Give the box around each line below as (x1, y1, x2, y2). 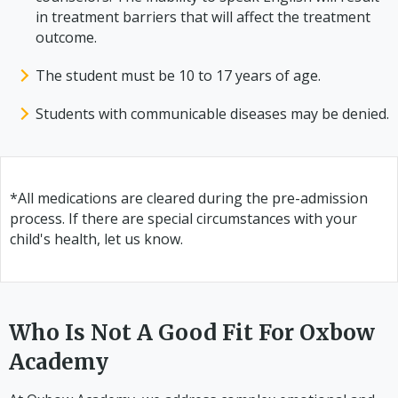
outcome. (36, 27, 97, 47)
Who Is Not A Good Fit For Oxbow (9, 318, 375, 346)
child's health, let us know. (10, 228, 183, 249)
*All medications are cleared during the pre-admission (10, 187, 368, 208)
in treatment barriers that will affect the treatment (36, 6, 370, 27)
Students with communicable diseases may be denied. (36, 103, 389, 123)
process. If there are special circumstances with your (10, 208, 357, 228)
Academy (9, 347, 108, 376)
